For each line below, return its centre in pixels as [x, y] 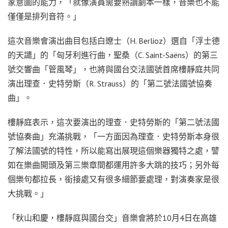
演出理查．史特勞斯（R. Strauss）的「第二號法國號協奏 [110, 83]
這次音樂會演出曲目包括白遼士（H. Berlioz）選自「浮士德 [114, 40]
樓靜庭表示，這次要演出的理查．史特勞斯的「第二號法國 [113, 122]
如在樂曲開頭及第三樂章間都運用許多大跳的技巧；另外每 [113, 165]
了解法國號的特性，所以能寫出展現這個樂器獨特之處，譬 [113, 150]
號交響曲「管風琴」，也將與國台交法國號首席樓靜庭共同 [113, 69]
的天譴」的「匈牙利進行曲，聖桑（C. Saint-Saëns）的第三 [113, 55]
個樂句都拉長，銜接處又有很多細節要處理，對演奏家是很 [113, 179]
